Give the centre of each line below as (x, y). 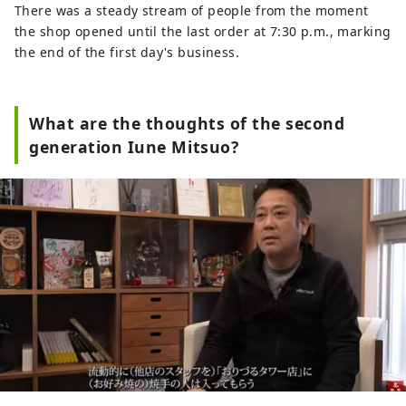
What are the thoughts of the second (187, 123)
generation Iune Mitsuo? (134, 146)
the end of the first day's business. (127, 52)
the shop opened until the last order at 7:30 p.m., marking (203, 31)
